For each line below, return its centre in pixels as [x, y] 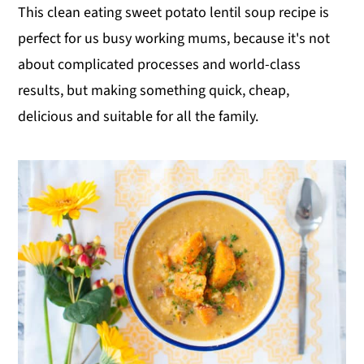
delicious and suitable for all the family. [139, 117]
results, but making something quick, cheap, [154, 91]
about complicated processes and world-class [160, 65]
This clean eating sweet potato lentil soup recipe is [174, 13]
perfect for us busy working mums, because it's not [174, 39]
